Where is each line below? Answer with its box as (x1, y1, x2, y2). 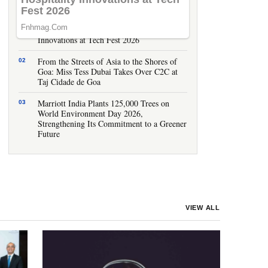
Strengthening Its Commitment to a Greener (38, 118, 187, 129)
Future (38, 128, 60, 139)
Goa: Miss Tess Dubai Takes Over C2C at (38, 66, 178, 77)
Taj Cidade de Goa (38, 76, 100, 87)
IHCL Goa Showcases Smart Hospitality (38, 24, 174, 35)
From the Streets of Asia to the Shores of (38, 56, 177, 67)
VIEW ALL (185, 204, 220, 211)
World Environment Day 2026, (38, 108, 143, 119)
